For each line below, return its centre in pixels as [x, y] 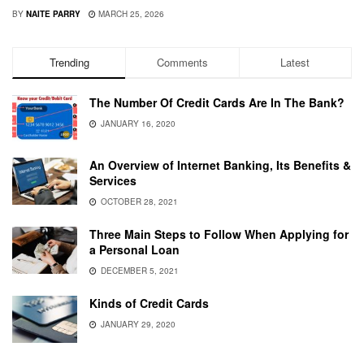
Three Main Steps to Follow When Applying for [219, 234]
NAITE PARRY [53, 14]
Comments [182, 63]
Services [113, 181]
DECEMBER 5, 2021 [139, 271]
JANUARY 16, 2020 [137, 124]
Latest [295, 63]
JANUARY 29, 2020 [137, 325]
